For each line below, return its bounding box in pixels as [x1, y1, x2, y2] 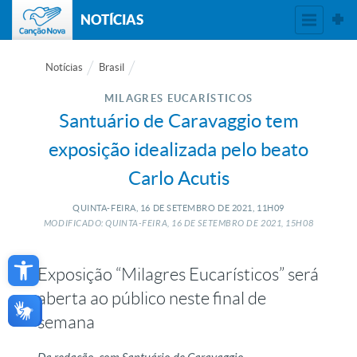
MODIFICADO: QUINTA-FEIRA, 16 [43, 218, 182, 229]
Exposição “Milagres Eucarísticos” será [37, 265, 320, 284]
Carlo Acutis [127, 167, 229, 189]
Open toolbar [13, 241, 92, 278]
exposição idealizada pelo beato [49, 139, 308, 160]
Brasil [99, 61, 125, 73]
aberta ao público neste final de [37, 288, 267, 308]
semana [37, 312, 96, 332]
